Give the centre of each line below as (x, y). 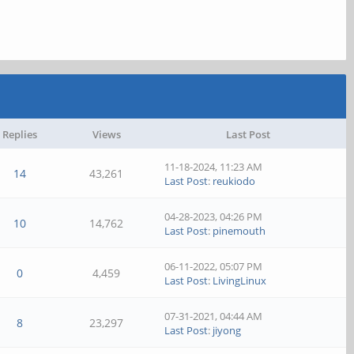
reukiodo (234, 181)
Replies (19, 134)
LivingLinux (240, 281)
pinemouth (239, 231)
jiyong (227, 330)
